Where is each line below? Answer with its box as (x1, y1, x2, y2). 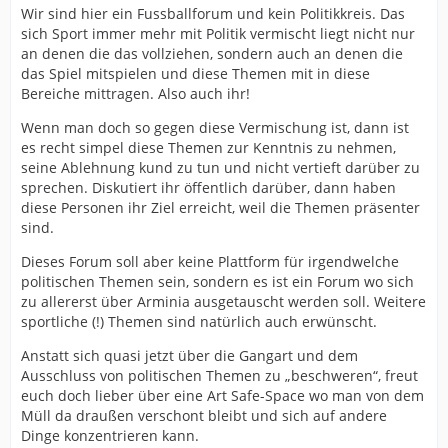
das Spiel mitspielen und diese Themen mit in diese (21, 64, 370, 84)
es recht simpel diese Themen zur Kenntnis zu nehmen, (21, 138, 396, 158)
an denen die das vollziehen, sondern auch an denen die (21, 44, 403, 64)
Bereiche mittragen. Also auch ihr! (21, 84, 250, 104)
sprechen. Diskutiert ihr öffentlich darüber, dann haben (21, 178, 396, 198)
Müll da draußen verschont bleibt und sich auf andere (21, 406, 387, 426)
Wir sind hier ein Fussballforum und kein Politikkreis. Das (21, 4, 405, 24)
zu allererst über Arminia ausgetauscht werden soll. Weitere (21, 292, 426, 312)
